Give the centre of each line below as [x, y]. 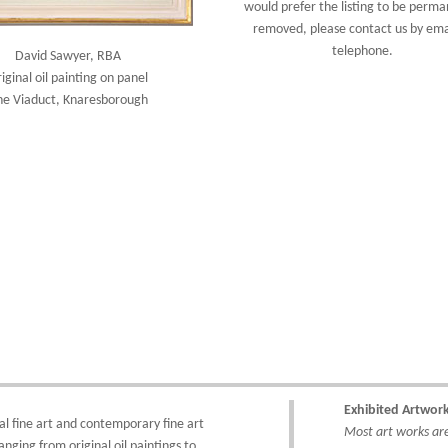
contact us [378, 29]
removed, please [301, 29]
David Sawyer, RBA [68, 56]
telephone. [363, 51]
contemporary [120, 424]
